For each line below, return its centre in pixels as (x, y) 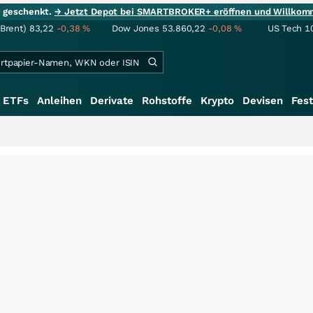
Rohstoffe (167, 101)
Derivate (112, 101)
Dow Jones (136, 28)
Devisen (263, 101)
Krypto (217, 101)
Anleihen (59, 101)
